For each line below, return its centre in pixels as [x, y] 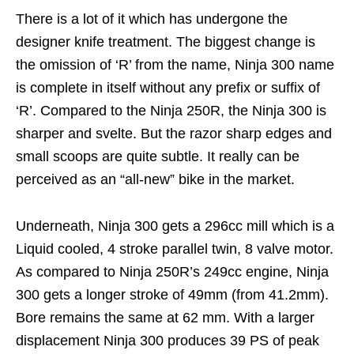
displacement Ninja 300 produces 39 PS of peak [168, 341]
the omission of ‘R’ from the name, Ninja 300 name [175, 65]
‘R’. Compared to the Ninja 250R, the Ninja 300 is [171, 111]
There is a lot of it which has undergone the [152, 19]
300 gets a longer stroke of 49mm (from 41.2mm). [172, 295]
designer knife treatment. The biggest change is [166, 42]
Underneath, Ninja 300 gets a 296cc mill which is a [175, 226]
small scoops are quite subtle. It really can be [158, 156]
